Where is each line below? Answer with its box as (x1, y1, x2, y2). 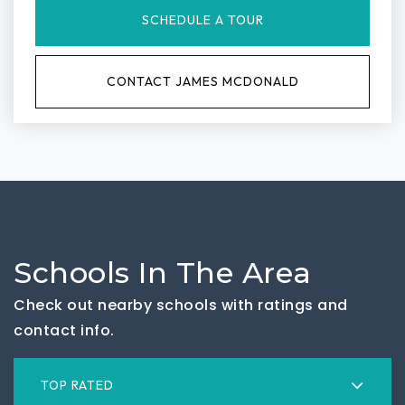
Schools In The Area (14, 255, 312, 290)
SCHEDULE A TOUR (141, 12, 264, 28)
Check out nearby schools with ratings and (14, 295, 348, 316)
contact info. (14, 320, 115, 341)
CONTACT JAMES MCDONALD (106, 73, 299, 89)
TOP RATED (41, 377, 114, 393)
